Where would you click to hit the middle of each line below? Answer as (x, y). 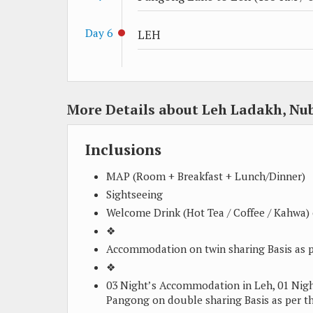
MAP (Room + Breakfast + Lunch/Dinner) (206, 176)
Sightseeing (134, 194)
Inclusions (123, 150)
